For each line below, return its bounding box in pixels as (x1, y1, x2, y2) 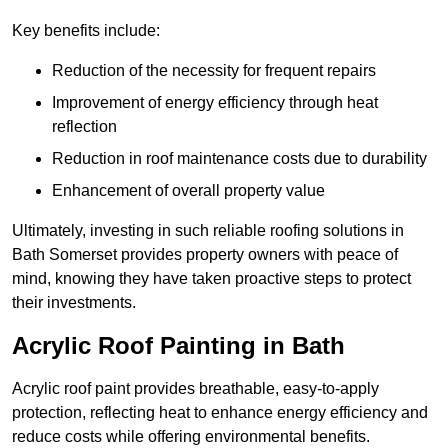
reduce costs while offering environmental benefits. (12, 428, 370, 446)
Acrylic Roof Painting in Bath (12, 332, 345, 360)
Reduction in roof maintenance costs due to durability (52, 150, 427, 168)
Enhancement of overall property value (52, 182, 325, 200)
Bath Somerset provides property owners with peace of (12, 246, 398, 264)
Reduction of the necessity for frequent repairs (52, 62, 376, 80)
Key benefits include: (12, 22, 160, 40)
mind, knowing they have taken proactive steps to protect (12, 270, 411, 288)
